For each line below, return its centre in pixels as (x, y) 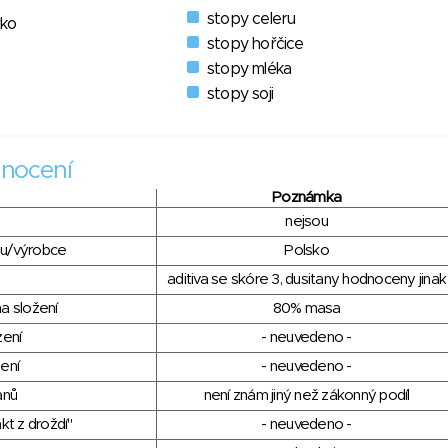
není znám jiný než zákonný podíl (306, 396)
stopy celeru (251, 19)
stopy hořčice (255, 44)
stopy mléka (249, 69)
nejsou (306, 222)
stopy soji (240, 94)
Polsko (306, 251)
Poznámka (306, 198)
